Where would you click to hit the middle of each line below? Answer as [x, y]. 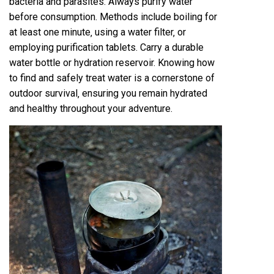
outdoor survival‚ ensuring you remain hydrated [108, 93]
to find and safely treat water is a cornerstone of [112, 78]
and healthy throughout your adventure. [91, 108]
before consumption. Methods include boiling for [113, 17]
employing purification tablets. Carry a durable [106, 47]
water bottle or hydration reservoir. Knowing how [112, 62]
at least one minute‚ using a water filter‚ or [98, 32]
